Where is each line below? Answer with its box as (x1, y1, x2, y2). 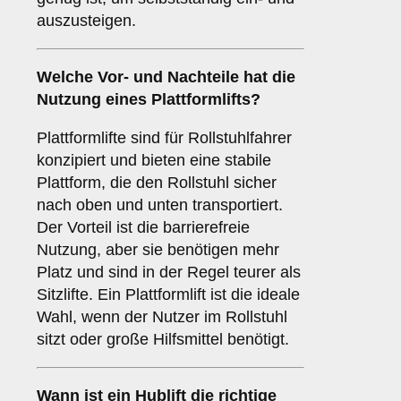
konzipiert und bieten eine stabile (37, 151, 271, 170)
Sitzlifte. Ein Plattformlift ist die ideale (37, 286, 300, 304)
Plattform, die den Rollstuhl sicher (37, 174, 277, 192)
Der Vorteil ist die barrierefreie (37, 218, 250, 237)
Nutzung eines (37, 90, 151, 109)
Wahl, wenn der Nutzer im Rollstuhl (37, 308, 287, 327)
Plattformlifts (151, 90, 251, 109)
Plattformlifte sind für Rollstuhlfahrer (37, 129, 292, 148)
